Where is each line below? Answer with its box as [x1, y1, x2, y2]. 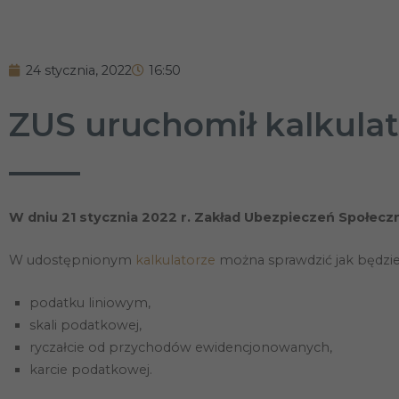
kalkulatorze [135, 251, 216, 268]
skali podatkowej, [29, 316, 142, 333]
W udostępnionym [9, 251, 135, 268]
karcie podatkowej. [29, 361, 153, 378]
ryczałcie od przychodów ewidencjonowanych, [29, 338, 333, 355]
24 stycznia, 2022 [26, 61, 132, 78]
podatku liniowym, [29, 294, 151, 311]
